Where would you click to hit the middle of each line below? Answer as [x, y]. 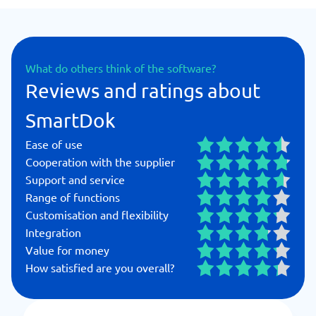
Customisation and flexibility [97, 214]
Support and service [75, 179]
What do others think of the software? [121, 68]
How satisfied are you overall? [100, 267]
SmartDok [71, 120]
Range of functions [73, 197]
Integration [53, 232]
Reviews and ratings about [143, 91]
